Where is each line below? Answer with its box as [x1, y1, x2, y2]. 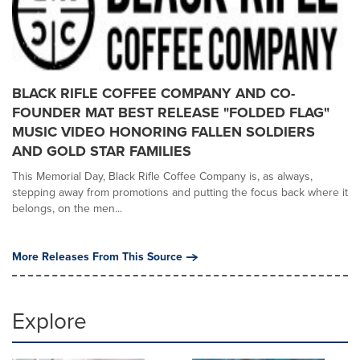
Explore [12, 305, 87, 337]
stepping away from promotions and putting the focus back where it [12, 184, 348, 201]
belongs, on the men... [12, 200, 122, 217]
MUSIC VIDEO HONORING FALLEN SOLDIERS [12, 121, 315, 142]
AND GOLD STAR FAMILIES [12, 141, 191, 162]
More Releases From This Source [12, 248, 182, 265]
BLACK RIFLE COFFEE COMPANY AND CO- [12, 83, 295, 104]
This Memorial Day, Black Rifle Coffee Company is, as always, [12, 168, 313, 185]
